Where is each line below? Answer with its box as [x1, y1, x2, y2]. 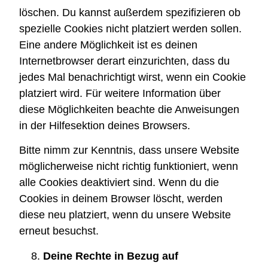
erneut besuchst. [19, 225, 99, 237]
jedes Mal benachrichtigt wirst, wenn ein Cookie [19, 71, 246, 84]
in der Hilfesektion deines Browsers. [19, 120, 191, 132]
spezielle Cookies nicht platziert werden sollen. [19, 23, 242, 35]
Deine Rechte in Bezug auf [43, 249, 179, 262]
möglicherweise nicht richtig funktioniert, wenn [19, 160, 239, 173]
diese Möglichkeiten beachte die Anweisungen [19, 103, 240, 116]
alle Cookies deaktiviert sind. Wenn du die [19, 176, 220, 189]
